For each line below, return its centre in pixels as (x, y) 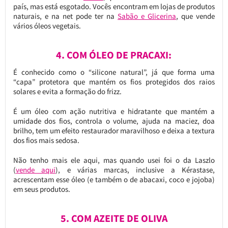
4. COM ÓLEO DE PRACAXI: (114, 55)
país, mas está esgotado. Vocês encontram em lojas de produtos (114, 6)
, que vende (196, 16)
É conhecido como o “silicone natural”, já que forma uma (114, 72)
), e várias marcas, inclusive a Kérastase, (135, 169)
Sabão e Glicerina (147, 16)
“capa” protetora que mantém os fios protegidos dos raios (114, 81)
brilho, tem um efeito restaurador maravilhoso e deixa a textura (114, 130)
